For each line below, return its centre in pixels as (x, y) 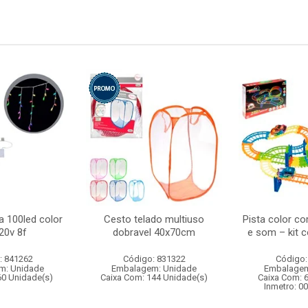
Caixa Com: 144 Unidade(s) (154, 277)
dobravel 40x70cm (154, 232)
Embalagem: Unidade (154, 268)
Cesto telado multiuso (154, 219)
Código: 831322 (154, 259)
